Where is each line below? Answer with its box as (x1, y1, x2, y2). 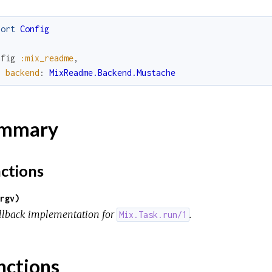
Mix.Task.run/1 (118, 209, 187, 220)
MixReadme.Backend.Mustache (49, 67, 175, 78)
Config (19, 23, 49, 34)
